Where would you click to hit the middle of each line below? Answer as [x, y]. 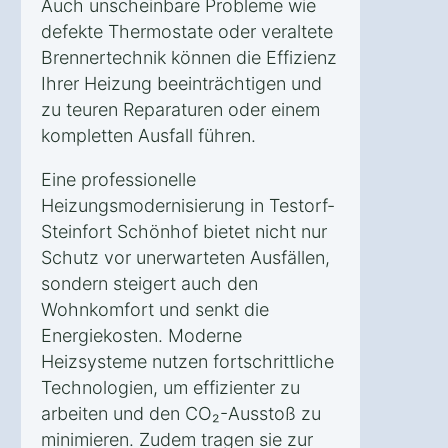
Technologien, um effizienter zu [170, 387]
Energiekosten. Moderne [141, 335]
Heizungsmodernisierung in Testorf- [188, 205]
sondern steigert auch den [149, 283]
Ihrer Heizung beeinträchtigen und [181, 83]
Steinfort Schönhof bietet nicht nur [184, 231]
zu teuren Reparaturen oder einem [180, 109]
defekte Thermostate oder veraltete [187, 31]
